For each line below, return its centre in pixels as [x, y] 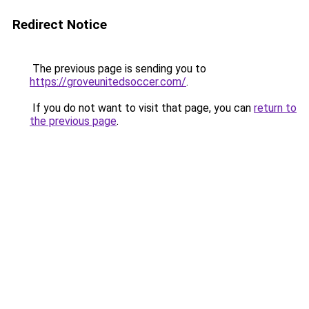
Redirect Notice [60, 24]
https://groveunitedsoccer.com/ [108, 82]
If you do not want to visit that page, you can [142, 108]
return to [275, 108]
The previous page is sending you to [118, 69]
